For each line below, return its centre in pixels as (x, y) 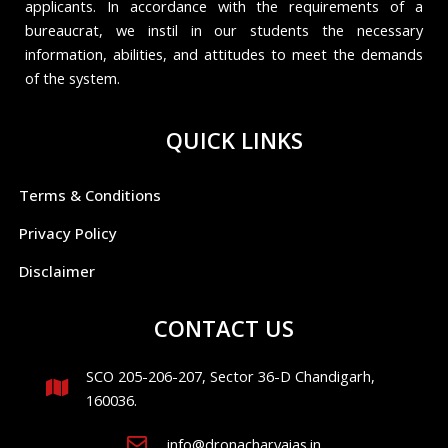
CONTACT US (224, 328)
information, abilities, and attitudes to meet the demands (224, 54)
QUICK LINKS (234, 140)
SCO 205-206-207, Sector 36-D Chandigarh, (230, 376)
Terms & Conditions (90, 195)
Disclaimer (57, 271)
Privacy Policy (68, 233)
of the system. (72, 78)
